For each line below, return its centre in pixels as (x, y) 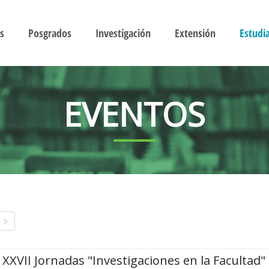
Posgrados (50, 33)
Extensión (195, 33)
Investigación (123, 33)
